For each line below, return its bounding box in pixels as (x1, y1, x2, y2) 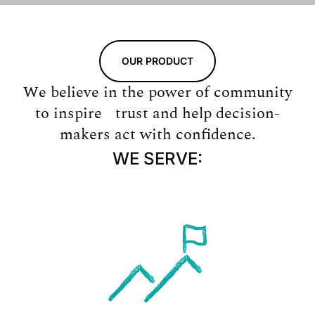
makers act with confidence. (59, 122, 256, 146)
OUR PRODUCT (122, 54, 193, 67)
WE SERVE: (112, 148, 202, 169)
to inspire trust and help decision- (35, 101, 280, 125)
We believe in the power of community (22, 80, 292, 104)
